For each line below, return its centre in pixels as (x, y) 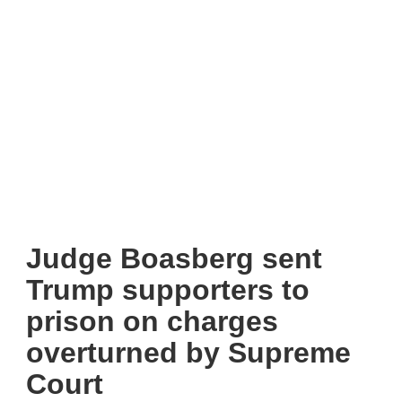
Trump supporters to (168, 289)
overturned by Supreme (188, 352)
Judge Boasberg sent (174, 258)
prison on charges (152, 321)
